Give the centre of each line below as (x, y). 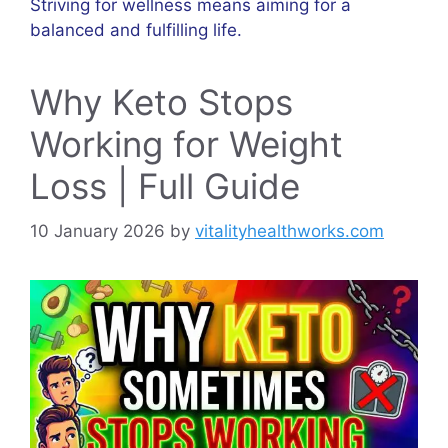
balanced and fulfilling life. (136, 30)
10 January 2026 (97, 230)
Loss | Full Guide (165, 186)
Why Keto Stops (161, 102)
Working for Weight (186, 144)
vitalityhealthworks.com (289, 230)
